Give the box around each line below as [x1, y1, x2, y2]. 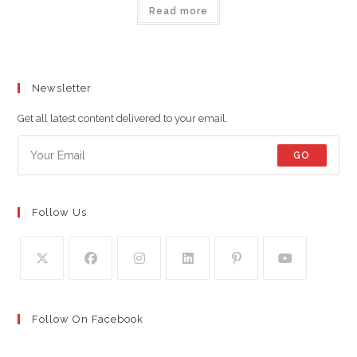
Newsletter [32, 81, 92, 94]
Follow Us [32, 206, 88, 218]
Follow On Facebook [32, 312, 144, 325]
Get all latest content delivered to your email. [18, 112, 229, 124]
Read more [149, 6, 208, 18]
